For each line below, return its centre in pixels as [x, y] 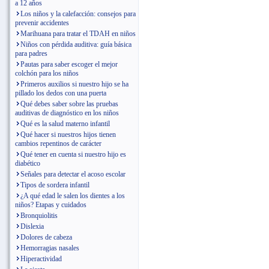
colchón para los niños [47, 73]
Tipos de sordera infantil [55, 185]
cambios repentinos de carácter [58, 144]
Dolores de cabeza [46, 237]
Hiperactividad [41, 259]
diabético [28, 163]
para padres [31, 53]
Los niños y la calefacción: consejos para [78, 14]
